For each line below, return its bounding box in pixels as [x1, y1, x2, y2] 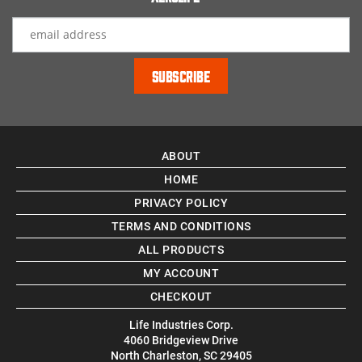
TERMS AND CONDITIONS [111, 218, 251, 234]
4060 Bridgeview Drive [124, 332, 238, 348]
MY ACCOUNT [143, 265, 219, 281]
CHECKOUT [149, 288, 213, 305]
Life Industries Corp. [128, 317, 234, 333]
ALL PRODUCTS [138, 242, 224, 258]
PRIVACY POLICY [134, 195, 228, 211]
